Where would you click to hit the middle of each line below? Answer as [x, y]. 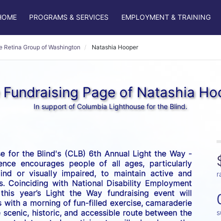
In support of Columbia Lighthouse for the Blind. [110, 106]
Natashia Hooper [115, 47]
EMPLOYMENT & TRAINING [166, 17]
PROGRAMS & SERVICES [69, 17]
